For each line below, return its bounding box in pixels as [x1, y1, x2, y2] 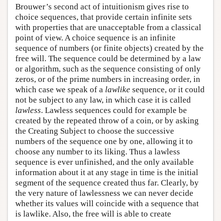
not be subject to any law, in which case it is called [15, 95, 191, 105]
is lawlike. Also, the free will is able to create [15, 209, 171, 219]
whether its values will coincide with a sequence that [15, 199, 199, 209]
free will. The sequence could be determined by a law [15, 54, 201, 64]
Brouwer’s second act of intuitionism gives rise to [15, 2, 189, 12]
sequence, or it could [130, 85, 205, 95]
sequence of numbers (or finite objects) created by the [15, 43, 204, 53]
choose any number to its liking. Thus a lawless [15, 147, 180, 157]
